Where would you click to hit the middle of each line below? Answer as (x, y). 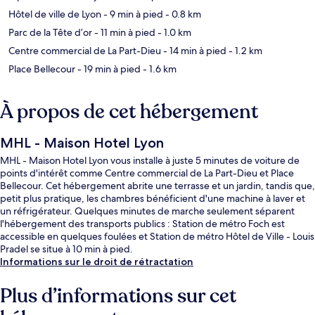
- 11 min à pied (124, 32)
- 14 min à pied (194, 50)
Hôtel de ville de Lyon (55, 14)
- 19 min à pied (108, 69)
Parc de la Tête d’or (50, 32)
